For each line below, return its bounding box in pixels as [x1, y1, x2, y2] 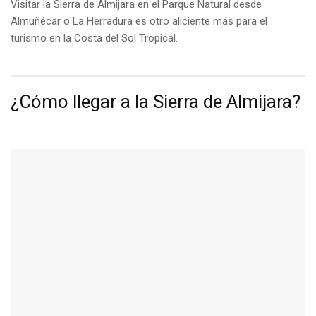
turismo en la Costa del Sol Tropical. [11, 31, 178, 44]
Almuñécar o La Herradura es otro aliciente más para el [11, 14, 267, 28]
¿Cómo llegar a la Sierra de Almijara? [11, 90, 300, 112]
